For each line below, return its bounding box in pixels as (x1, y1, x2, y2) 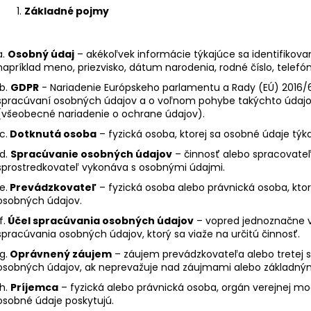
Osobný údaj (8, 47, 74, 61)
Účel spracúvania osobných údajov (8, 213, 194, 228)
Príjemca (10, 280, 58, 294)
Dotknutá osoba (10, 126, 96, 141)
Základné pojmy (24, 3, 109, 18)
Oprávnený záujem (10, 246, 112, 261)
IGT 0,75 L (227, 7, 277, 24)
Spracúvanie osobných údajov (10, 146, 172, 161)
